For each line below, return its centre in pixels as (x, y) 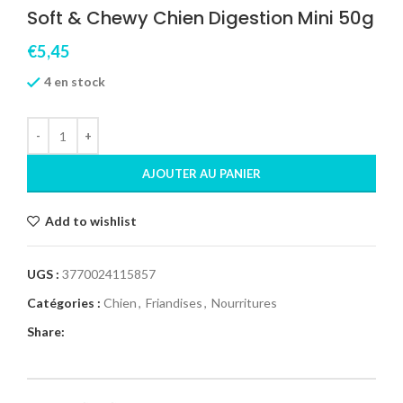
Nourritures (244, 303)
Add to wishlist (91, 221)
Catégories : (64, 303)
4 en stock (75, 81)
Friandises (174, 303)
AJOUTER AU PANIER (201, 174)
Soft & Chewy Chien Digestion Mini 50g (201, 18)
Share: (46, 332)
